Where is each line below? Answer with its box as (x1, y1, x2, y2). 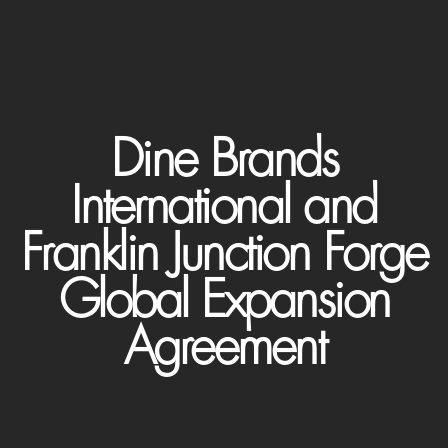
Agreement (123, 322, 325, 373)
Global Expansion (58, 275, 390, 326)
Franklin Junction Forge (20, 228, 428, 279)
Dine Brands (110, 134, 338, 185)
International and (71, 181, 377, 232)
